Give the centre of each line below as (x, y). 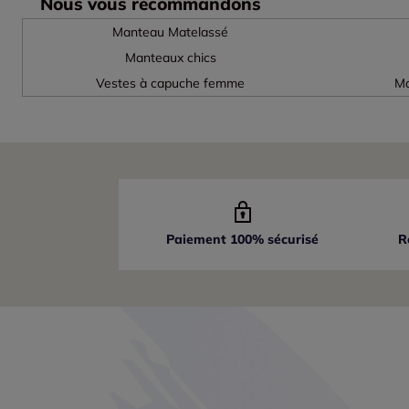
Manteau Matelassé (171, 32)
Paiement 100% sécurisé (243, 240)
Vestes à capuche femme (171, 84)
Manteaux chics (170, 58)
